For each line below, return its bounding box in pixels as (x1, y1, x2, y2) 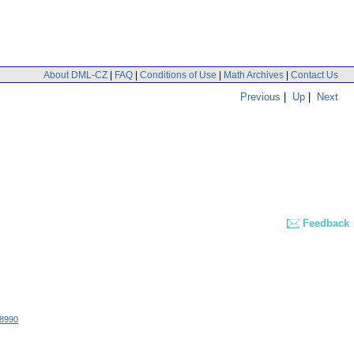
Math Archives (224, 69, 284, 81)
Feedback (303, 217, 349, 230)
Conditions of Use (140, 69, 217, 81)
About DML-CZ (43, 69, 107, 81)
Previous (240, 90, 281, 103)
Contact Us (291, 69, 338, 81)
